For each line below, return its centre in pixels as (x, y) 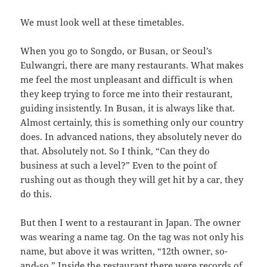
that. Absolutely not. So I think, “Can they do (115, 151)
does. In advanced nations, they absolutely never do (131, 137)
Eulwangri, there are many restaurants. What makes (132, 65)
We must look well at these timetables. (103, 22)
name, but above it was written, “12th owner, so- (124, 251)
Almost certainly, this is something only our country (132, 122)
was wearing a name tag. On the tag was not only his (132, 237)
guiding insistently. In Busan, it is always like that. (128, 108)
